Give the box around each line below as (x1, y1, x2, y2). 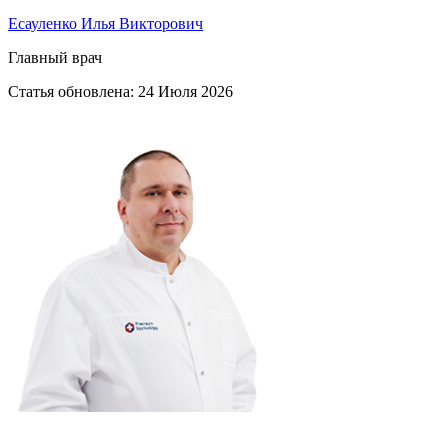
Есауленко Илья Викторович (8, 14, 203, 32)
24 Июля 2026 (138, 82, 233, 100)
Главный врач (8, 48, 102, 66)
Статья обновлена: (8, 82, 138, 100)
